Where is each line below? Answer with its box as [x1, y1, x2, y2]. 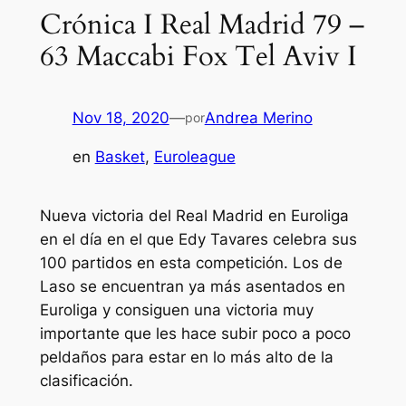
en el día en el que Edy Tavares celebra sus [39, 230, 357, 249]
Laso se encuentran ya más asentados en [39, 277, 345, 296]
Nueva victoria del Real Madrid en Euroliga [39, 207, 349, 226]
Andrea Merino [204, 109, 313, 128]
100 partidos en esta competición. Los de [39, 254, 343, 273]
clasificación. [39, 372, 133, 391]
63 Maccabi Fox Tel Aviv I [39, 36, 357, 75]
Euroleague [153, 148, 236, 167]
